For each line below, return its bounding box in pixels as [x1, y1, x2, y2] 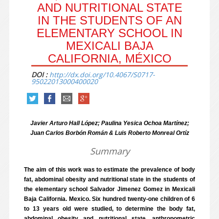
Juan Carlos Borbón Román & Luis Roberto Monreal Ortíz [30, 130, 189, 136]
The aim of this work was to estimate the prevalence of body [24, 166, 195, 173]
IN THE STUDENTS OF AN [37, 14, 182, 27]
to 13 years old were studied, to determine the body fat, [24, 205, 195, 212]
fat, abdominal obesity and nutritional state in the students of [24, 176, 195, 183]
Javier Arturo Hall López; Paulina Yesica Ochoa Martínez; [30, 120, 189, 127]
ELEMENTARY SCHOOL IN [37, 26, 182, 40]
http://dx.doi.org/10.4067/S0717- [49, 70, 155, 79]
